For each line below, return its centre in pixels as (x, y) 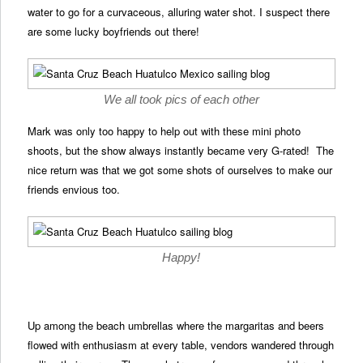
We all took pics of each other (181, 99)
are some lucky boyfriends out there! (114, 31)
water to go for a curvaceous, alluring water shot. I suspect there (179, 11)
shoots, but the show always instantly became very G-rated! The (181, 150)
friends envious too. (74, 189)
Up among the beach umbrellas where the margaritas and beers (176, 326)
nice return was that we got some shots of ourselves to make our (180, 169)
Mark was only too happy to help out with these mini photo (164, 130)
